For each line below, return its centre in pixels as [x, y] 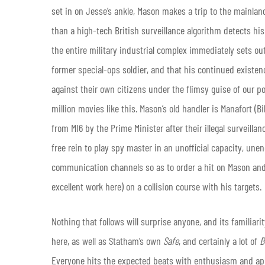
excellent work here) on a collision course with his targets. [158, 186]
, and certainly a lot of [219, 240]
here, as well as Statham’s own [107, 240]
